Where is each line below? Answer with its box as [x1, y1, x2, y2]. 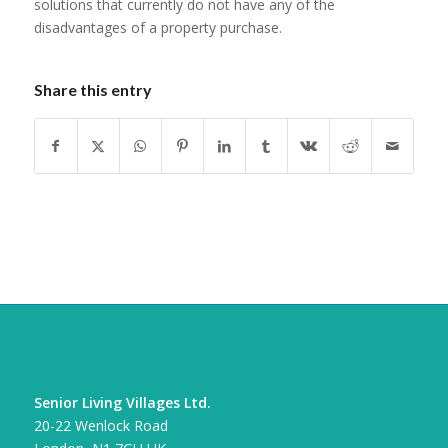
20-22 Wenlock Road [33, 415, 168, 435]
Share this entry [33, 79, 152, 99]
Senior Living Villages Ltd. [33, 392, 211, 412]
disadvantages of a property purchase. [33, 17, 282, 37]
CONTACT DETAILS [33, 361, 192, 380]
